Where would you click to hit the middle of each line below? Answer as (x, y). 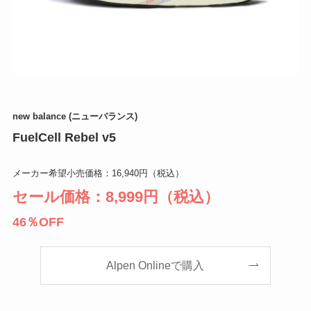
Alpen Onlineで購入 (155, 265)
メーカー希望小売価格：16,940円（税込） (98, 173)
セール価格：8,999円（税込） (116, 196)
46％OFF (38, 222)
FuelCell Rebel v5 (64, 137)
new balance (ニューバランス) (75, 116)
